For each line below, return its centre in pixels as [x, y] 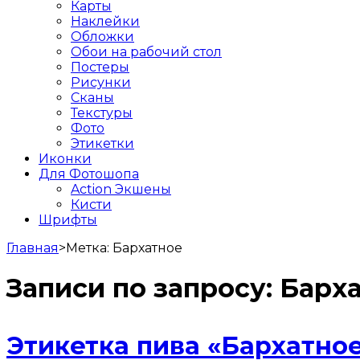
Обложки [102, 36]
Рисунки [101, 82]
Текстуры [102, 112]
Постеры [100, 67]
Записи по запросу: [143, 288]
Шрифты [68, 219]
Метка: [89, 247]
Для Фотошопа [89, 174]
